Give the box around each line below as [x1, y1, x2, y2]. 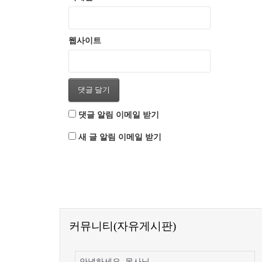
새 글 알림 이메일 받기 [78, 132, 161, 142]
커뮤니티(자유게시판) [69, 219, 176, 232]
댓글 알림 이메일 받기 [78, 110, 159, 119]
